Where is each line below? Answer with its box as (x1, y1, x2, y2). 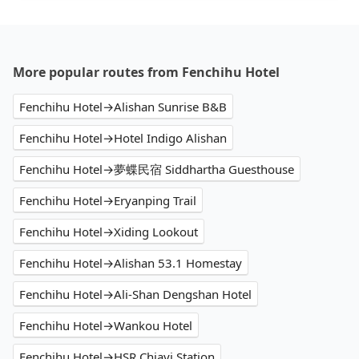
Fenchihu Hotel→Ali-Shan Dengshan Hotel (19, 286, 252, 303)
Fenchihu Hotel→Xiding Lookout (19, 224, 198, 240)
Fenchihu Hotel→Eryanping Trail (19, 192, 196, 209)
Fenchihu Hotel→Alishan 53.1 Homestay (19, 255, 242, 272)
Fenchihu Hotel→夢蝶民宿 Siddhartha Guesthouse (19, 161, 294, 178)
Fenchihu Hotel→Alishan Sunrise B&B (19, 99, 227, 115)
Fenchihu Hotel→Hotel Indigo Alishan (19, 130, 227, 147)
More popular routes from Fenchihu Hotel (13, 63, 280, 82)
